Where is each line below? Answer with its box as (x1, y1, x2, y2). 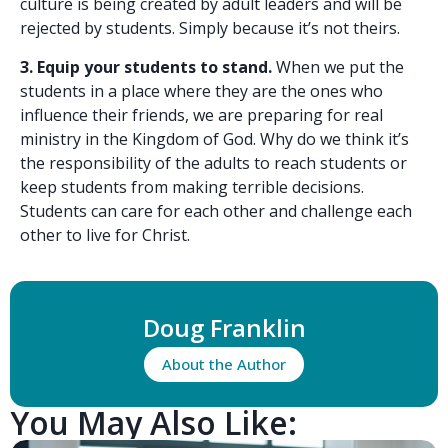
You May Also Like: (10, 400, 297, 444)
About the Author (162, 353, 286, 374)
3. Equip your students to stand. (20, 55, 272, 78)
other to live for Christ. (20, 223, 190, 246)
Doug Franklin (142, 310, 306, 344)
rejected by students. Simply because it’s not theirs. (20, 17, 400, 40)
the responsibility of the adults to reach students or (20, 151, 407, 174)
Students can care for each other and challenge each (20, 199, 412, 222)
